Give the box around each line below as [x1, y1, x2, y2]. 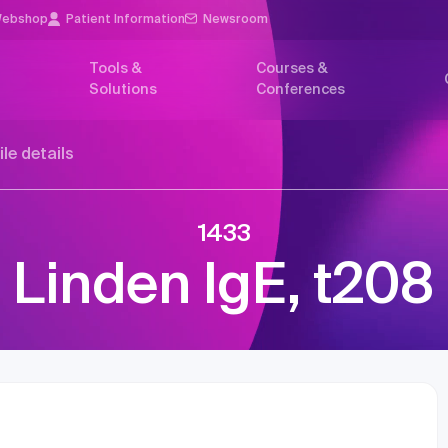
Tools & [88, 62, 142, 76]
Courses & [255, 62, 328, 76]
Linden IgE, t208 [13, 259, 435, 316]
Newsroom [203, 13, 269, 26]
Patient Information [66, 13, 186, 26]
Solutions [88, 83, 157, 97]
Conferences [255, 83, 345, 97]
